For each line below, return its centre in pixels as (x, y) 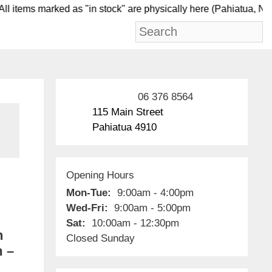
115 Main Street (127, 112)
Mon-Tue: (90, 193)
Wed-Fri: (88, 208)
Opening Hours (100, 175)
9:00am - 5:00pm (151, 208)
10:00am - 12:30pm (134, 223)
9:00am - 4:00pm (154, 193)
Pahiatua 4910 (124, 127)
